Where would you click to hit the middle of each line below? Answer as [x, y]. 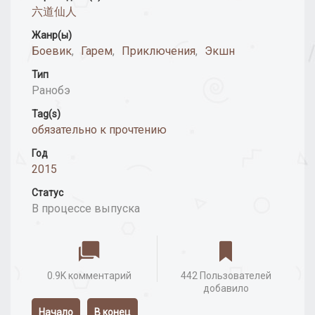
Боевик [52, 51]
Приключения [159, 51]
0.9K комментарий [89, 276]
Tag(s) [46, 114]
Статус [47, 193]
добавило [226, 289]
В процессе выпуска [86, 209]
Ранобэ [51, 91]
